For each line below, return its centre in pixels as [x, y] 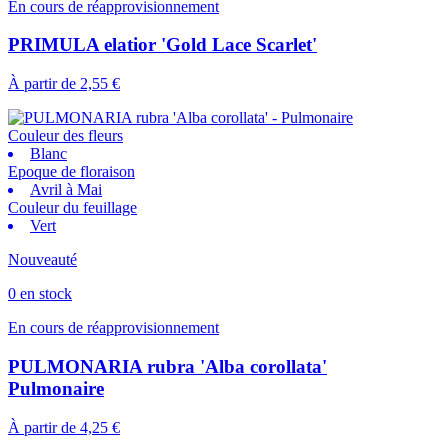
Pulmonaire [56, 388]
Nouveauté [42, 260]
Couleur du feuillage [72, 208]
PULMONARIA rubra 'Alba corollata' [167, 366]
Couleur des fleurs [65, 136]
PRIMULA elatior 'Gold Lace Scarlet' [162, 45]
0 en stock [40, 294]
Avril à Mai [66, 190]
